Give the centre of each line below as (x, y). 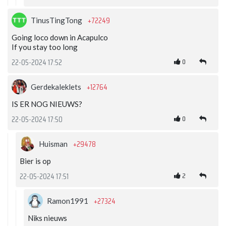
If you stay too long (45, 47)
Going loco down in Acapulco (60, 38)
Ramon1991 (68, 201)
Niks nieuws (47, 218)
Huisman (54, 144)
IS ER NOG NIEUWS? (47, 104)
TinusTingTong (57, 20)
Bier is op (35, 161)
